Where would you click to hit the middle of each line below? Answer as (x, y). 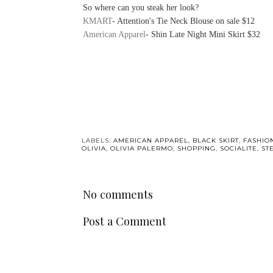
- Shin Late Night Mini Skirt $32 (203, 34)
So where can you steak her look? (140, 8)
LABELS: (97, 140)
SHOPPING (196, 148)
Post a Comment (124, 221)
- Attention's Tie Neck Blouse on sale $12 (183, 21)
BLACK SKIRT (215, 140)
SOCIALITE (238, 148)
